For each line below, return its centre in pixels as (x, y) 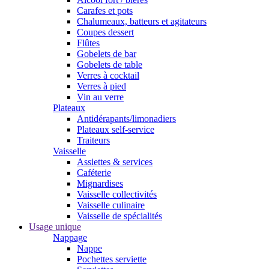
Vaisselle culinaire (111, 205)
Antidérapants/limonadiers (126, 119)
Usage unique (55, 227)
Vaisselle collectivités (117, 194)
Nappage (70, 237)
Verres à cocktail (108, 75)
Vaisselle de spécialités (119, 216)
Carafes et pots (105, 11)
